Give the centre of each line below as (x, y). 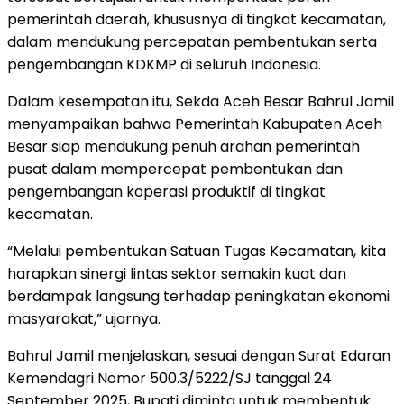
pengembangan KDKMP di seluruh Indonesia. (164, 65)
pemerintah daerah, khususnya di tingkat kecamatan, (197, 20)
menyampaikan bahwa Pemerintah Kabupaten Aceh (195, 124)
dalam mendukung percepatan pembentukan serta (192, 42)
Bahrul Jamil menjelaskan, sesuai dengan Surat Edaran (199, 356)
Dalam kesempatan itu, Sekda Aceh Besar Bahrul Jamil (201, 102)
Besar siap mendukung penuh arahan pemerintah (184, 147)
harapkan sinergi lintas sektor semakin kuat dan (177, 274)
